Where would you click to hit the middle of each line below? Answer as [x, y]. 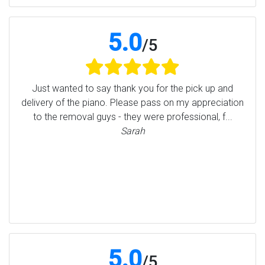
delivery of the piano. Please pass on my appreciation [132, 103]
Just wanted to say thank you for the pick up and [132, 89]
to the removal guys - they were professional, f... [132, 117]
